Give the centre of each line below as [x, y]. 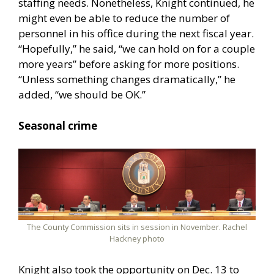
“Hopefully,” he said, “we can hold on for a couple [137, 49]
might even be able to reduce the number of [124, 18]
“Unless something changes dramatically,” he [127, 80]
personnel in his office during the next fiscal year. [136, 34]
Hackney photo [137, 239]
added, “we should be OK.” [82, 95]
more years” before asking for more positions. [129, 64]
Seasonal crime [58, 125]
